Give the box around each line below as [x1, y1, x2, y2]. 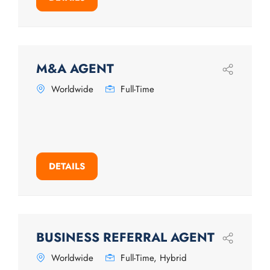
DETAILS [49, 160, 85, 173]
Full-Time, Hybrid [121, 251, 187, 265]
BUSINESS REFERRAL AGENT [36, 228, 215, 246]
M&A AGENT [36, 60, 114, 78]
